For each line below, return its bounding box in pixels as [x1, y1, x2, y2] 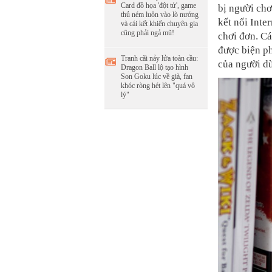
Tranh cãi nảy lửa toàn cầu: [121, 54, 198, 63]
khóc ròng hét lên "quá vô [121, 81, 195, 90]
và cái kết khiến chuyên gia [121, 19, 198, 28]
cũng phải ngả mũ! [121, 29, 174, 37]
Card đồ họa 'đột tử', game [121, 1, 196, 10]
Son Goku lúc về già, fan [121, 72, 192, 81]
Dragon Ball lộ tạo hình [121, 63, 188, 72]
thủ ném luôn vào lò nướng [121, 10, 199, 19]
